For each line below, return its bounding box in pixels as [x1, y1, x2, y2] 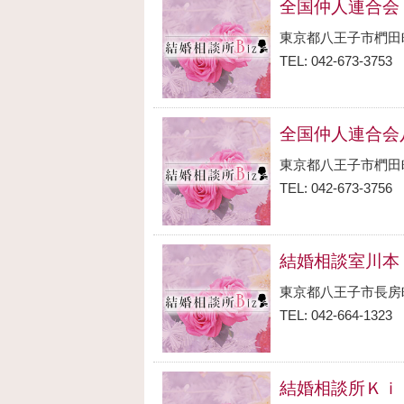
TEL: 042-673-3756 [280, 180, 392, 196]
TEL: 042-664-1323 [280, 308, 392, 323]
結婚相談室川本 [280, 252, 399, 271]
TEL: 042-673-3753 [280, 53, 392, 69]
